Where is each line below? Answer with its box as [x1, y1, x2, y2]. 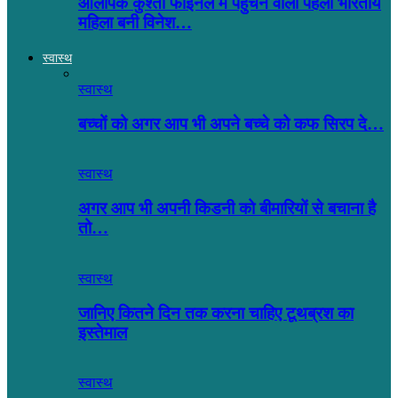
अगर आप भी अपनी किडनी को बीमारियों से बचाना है [78, 199, 376, 219]
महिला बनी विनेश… [78, 13, 192, 33]
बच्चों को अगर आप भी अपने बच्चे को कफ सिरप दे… [78, 114, 384, 133]
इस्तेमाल [78, 322, 127, 342]
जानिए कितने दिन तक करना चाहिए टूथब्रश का [78, 303, 354, 322]
